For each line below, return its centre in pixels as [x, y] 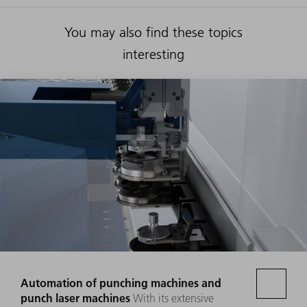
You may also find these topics [153, 33]
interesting [153, 54]
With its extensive [173, 298]
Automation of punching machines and [121, 283]
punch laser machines [75, 298]
